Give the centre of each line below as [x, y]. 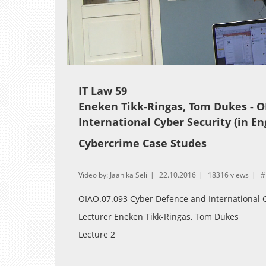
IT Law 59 [103, 91]
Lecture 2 [97, 234]
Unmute [113, 59]
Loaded [131, 58]
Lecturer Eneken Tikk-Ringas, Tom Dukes [159, 216]
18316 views [228, 175]
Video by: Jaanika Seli [113, 175]
